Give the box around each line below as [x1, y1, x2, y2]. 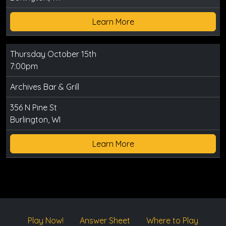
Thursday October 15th [10, 49, 96, 59]
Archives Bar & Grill [10, 82, 79, 92]
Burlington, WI [10, 115, 61, 125]
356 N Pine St [10, 102, 57, 112]
